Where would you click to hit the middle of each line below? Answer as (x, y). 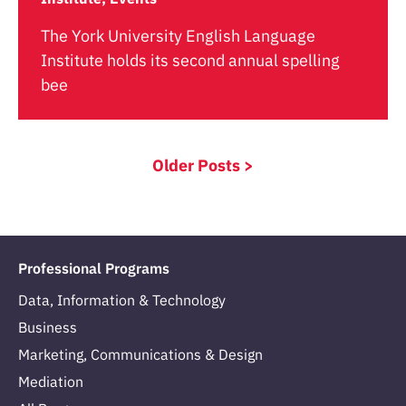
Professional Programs (94, 268)
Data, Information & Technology (122, 300)
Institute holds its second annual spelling (190, 60)
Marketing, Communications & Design (140, 355)
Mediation (51, 382)
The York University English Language (178, 36)
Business (48, 328)
